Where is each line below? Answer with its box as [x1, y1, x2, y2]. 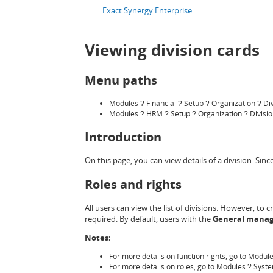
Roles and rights [84, 175, 182, 193]
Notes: [84, 232, 111, 243]
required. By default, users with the [84, 213, 213, 224]
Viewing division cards [84, 39, 260, 62]
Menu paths [84, 71, 157, 88]
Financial [146, 97, 178, 108]
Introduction [84, 129, 161, 146]
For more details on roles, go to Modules [108, 261, 247, 272]
